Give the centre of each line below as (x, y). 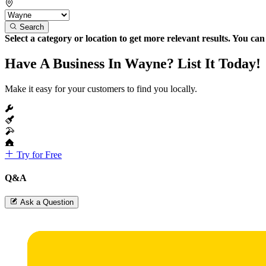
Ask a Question (47, 202)
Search (32, 27)
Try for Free (38, 154)
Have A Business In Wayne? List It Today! (133, 63)
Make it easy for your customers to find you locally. (101, 88)
